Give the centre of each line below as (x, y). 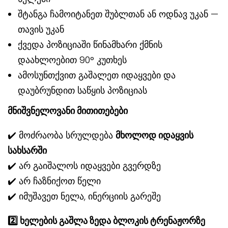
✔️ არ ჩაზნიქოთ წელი (54, 181)
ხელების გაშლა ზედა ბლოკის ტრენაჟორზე (111, 220)
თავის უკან (41, 29)
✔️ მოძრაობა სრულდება (62, 135)
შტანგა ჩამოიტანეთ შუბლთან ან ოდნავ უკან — (118, 14)
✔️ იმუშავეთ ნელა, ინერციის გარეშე (84, 196)
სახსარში (27, 150)
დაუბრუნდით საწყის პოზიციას (82, 90)
